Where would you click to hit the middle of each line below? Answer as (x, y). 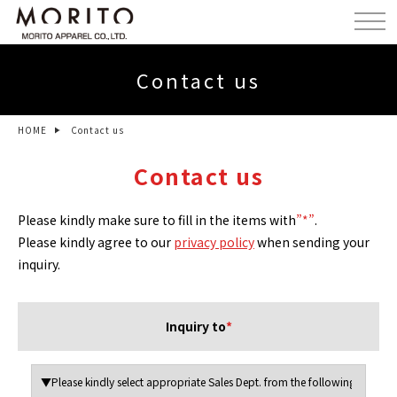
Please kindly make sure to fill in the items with (157, 220)
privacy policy (214, 242)
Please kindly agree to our (96, 242)
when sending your (312, 242)
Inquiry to (195, 326)
